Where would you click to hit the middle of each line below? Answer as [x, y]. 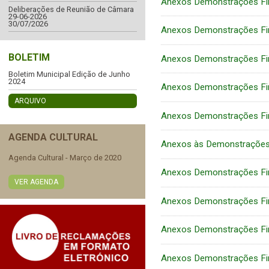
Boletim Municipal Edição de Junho [69, 74]
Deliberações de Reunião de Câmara [71, 9]
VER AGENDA [36, 182]
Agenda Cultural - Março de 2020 [65, 158]
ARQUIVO [30, 101]
